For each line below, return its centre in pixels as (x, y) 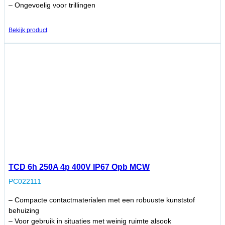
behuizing (24, 211)
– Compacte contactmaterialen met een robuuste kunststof (102, 200)
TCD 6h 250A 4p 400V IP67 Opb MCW (79, 167)
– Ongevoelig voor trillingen (52, 5)
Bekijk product (28, 30)
